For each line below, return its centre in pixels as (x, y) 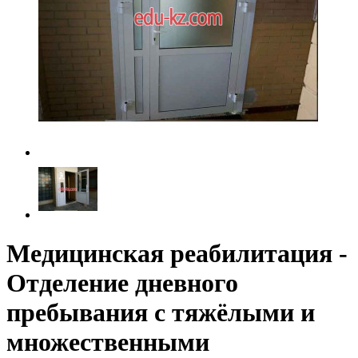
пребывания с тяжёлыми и (161, 313)
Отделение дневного (122, 283)
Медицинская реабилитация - (177, 254)
